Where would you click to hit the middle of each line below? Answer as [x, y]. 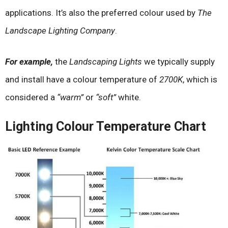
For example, [29, 61]
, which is [200, 79]
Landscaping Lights [106, 61]
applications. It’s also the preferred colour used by [101, 13]
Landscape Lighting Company [60, 31]
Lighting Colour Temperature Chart [106, 127]
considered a [31, 97]
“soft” [106, 97]
